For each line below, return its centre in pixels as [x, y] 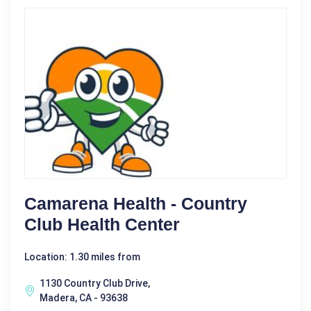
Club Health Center [102, 224]
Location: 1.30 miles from [82, 257]
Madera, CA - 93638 [84, 297]
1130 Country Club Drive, [95, 283]
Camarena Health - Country [136, 203]
